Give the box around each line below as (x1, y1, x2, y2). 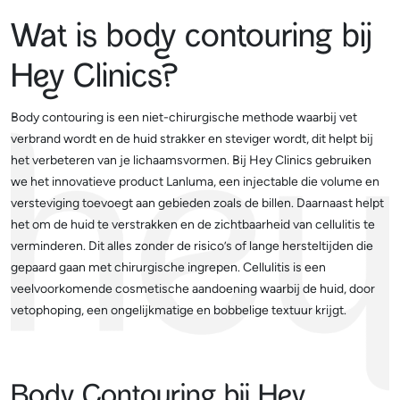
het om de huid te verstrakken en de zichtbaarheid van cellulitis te (11, 217, 375, 232)
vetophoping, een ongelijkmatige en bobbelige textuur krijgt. (11, 303, 346, 318)
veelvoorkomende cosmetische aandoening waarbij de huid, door (11, 281, 375, 296)
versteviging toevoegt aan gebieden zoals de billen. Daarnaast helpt (11, 196, 384, 211)
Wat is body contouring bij (11, 21, 372, 59)
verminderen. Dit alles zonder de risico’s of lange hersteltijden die (11, 238, 373, 254)
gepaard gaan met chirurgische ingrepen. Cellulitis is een (11, 260, 326, 275)
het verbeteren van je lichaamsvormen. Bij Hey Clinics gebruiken (11, 153, 371, 168)
